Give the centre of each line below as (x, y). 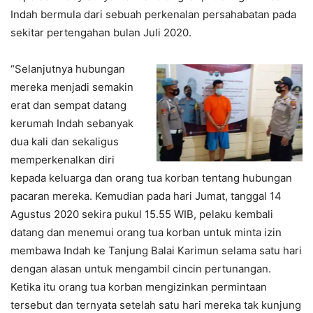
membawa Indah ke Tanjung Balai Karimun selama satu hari (156, 250)
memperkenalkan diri (63, 159)
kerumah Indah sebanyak (72, 123)
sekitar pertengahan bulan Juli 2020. (101, 32)
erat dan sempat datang (68, 105)
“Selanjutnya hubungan (68, 68)
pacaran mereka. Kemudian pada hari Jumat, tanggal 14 (146, 196)
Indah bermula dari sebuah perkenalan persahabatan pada (153, 14)
